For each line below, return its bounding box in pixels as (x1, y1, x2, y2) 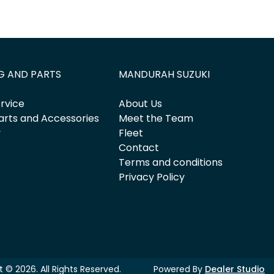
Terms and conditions (119, 155, 223, 170)
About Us (119, 97, 163, 111)
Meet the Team (119, 111, 194, 126)
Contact (119, 141, 160, 155)
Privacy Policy (119, 170, 185, 185)
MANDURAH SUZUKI (119, 67, 210, 82)
